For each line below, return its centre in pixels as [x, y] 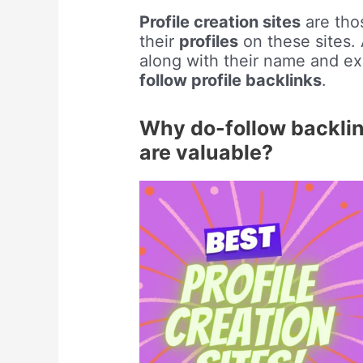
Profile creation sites [220, 22]
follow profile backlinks [231, 81]
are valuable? [209, 153]
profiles [209, 42]
